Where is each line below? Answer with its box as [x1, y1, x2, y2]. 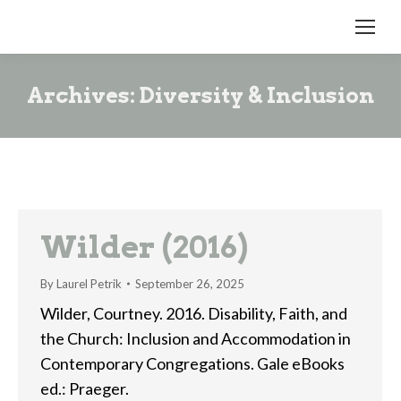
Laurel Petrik [56, 277, 122, 291]
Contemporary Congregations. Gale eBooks [40, 354, 345, 373]
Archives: [27, 82, 140, 108]
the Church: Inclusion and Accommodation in [40, 328, 351, 348]
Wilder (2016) [40, 228, 248, 265]
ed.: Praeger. [40, 379, 129, 398]
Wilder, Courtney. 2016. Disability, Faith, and [40, 303, 347, 323]
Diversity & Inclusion [140, 82, 374, 108]
